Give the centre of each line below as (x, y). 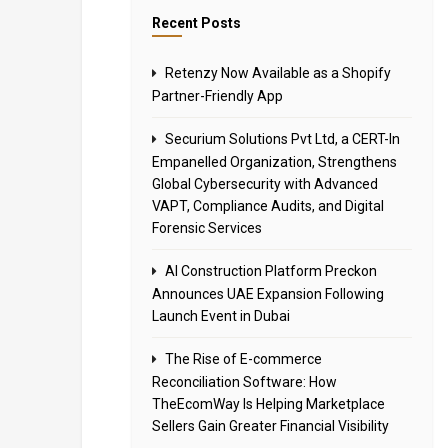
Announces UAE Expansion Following (268, 294)
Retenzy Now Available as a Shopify (278, 73)
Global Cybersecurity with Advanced (265, 184)
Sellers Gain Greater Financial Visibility (270, 426)
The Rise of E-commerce (243, 359)
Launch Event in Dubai (221, 316)
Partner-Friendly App (217, 96)
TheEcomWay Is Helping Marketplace (268, 404)
